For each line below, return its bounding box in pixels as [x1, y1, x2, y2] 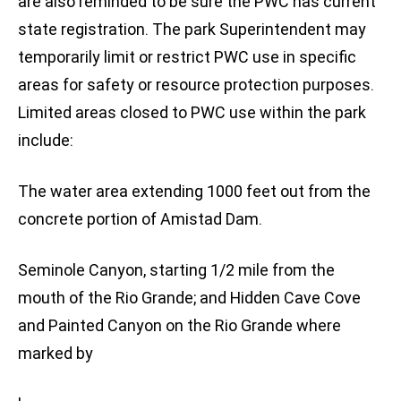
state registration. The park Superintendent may [18, 20, 366, 39]
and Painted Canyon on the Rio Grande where [18, 316, 341, 336]
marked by [18, 344, 93, 363]
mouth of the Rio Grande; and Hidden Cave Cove [18, 288, 361, 308]
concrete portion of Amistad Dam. [18, 209, 262, 229]
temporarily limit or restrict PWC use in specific [18, 47, 356, 67]
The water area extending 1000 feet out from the [18, 182, 371, 201]
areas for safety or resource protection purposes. [18, 75, 374, 95]
